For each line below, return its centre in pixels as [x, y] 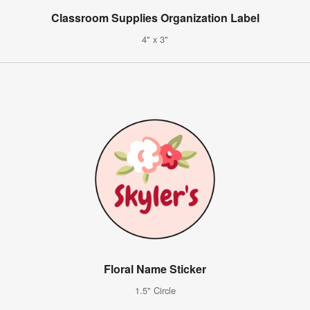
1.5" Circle [155, 290]
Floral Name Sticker [155, 268]
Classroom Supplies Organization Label [155, 17]
